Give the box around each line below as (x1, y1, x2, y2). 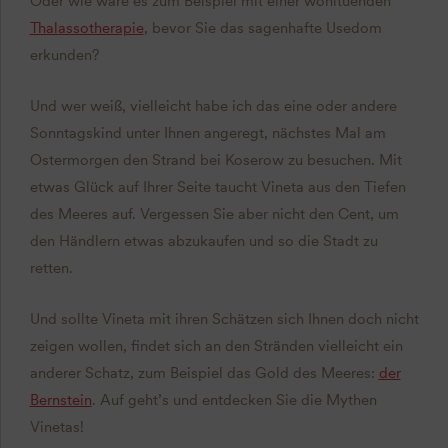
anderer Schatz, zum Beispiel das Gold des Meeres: (29, 363, 379, 382)
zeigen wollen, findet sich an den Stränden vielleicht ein (29, 336, 403, 355)
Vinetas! (29, 417, 84, 436)
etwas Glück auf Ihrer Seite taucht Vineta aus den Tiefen (29, 177, 406, 196)
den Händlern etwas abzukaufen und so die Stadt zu (29, 231, 378, 250)
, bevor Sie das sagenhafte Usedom (143, 18, 382, 37)
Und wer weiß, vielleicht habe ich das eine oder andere (29, 96, 397, 115)
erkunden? (29, 45, 100, 64)
